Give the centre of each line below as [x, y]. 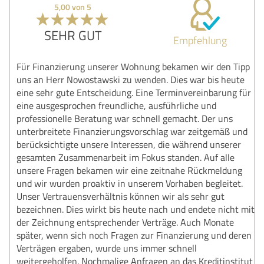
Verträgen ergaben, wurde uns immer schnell [107, 248]
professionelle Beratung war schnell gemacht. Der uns [125, 118]
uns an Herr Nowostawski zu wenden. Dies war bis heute [131, 79]
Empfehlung [200, 40]
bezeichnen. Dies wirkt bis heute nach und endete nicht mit [136, 209]
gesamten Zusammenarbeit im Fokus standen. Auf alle [126, 157]
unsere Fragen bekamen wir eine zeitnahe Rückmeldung [129, 170]
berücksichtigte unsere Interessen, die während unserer [129, 144]
